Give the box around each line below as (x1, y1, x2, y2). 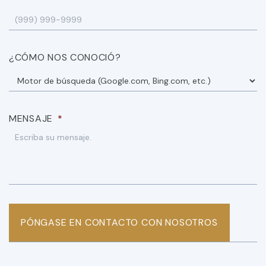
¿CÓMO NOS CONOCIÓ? (9, 51, 121, 64)
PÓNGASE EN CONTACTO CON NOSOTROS (21, 216, 218, 229)
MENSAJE (9, 112, 53, 125)
